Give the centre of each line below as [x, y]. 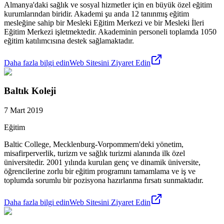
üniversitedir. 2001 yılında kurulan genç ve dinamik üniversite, [102, 162]
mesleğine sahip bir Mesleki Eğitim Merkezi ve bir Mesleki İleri [104, 22]
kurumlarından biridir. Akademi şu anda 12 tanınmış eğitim [96, 13]
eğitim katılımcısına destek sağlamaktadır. [69, 40]
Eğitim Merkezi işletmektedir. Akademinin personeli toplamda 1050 [110, 31]
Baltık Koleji [30, 91]
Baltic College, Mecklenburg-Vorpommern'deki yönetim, [94, 144]
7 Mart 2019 [23, 110]
